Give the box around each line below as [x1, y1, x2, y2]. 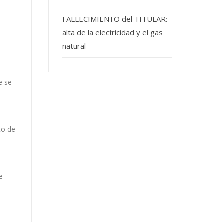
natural [62, 41, 86, 51]
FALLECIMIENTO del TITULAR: [62, 14, 167, 24]
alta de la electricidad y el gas [62, 27, 163, 38]
